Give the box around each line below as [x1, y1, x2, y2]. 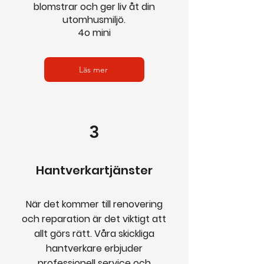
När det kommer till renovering [25, 197, 163, 211]
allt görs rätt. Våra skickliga [34, 227, 154, 240]
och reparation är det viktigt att [22, 212, 166, 226]
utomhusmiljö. [62, 13, 126, 27]
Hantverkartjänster [36, 162, 153, 179]
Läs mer [78, 64, 108, 75]
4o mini [77, 26, 111, 39]
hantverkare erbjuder [45, 242, 143, 255]
